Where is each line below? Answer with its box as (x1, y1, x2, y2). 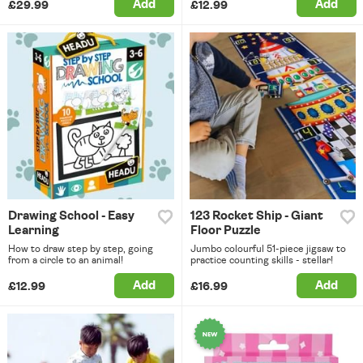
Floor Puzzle (190, 224, 261, 237)
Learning (8, 224, 59, 237)
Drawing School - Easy (8, 209, 135, 222)
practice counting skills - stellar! (190, 254, 333, 265)
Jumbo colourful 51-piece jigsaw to (190, 243, 346, 254)
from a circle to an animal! (8, 254, 123, 265)
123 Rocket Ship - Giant (190, 209, 323, 222)
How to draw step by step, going (8, 243, 153, 254)
